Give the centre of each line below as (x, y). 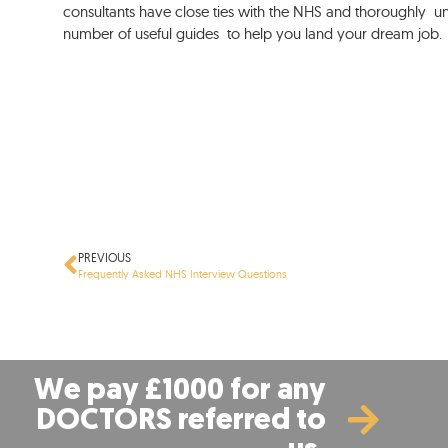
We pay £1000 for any (180, 392)
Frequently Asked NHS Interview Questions (184, 275)
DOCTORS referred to (181, 422)
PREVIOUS (105, 258)
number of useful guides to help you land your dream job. (253, 34)
